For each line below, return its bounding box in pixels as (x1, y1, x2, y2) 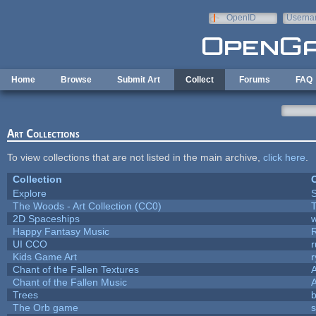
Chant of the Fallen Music (12, 276, 127, 288)
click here (262, 151, 305, 163)
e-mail (286, 23, 310, 32)
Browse (61, 75, 92, 85)
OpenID (226, 13, 256, 23)
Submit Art (117, 75, 160, 85)
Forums (239, 75, 270, 85)
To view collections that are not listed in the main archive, (6, 151, 263, 163)
